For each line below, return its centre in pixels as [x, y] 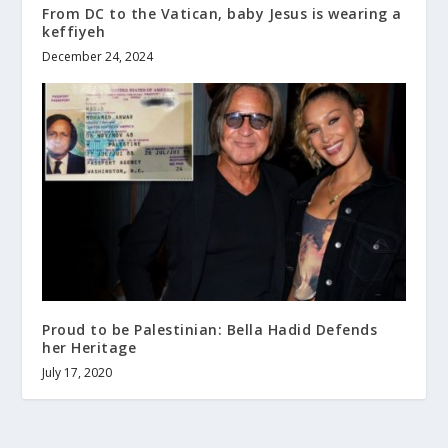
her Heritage [89, 348]
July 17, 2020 [77, 373]
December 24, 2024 [98, 57]
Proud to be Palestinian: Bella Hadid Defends [210, 330]
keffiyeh [74, 32]
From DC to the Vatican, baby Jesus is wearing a [222, 14]
